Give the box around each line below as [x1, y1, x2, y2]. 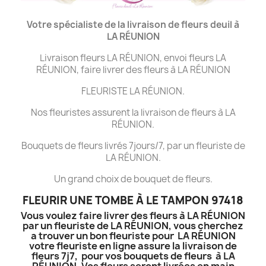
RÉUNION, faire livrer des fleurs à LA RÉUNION [36, 63, 230, 76]
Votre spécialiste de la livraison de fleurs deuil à [27, 18, 239, 31]
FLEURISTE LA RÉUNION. [81, 84, 185, 97]
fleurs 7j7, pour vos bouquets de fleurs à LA [31, 249, 235, 262]
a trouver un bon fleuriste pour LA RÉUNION [30, 229, 236, 242]
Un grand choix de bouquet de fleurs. [53, 172, 213, 185]
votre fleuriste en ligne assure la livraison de [29, 239, 237, 252]
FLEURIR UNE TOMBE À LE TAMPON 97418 [23, 192, 243, 208]
